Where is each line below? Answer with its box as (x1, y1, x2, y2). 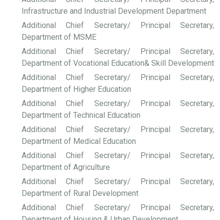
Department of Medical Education (22, 137, 136, 146)
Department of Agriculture (22, 163, 110, 172)
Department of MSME (22, 32, 96, 42)
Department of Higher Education (22, 84, 131, 94)
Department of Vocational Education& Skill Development (22, 58, 214, 68)
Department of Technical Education (22, 110, 140, 120)
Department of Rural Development (22, 189, 138, 198)
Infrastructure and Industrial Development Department (22, 6, 206, 16)
